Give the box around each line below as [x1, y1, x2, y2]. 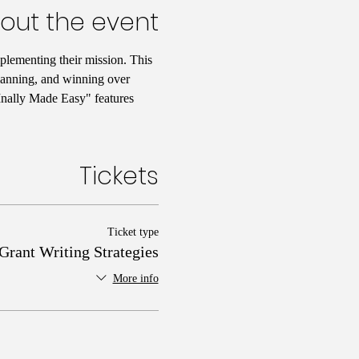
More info [112, 272, 159, 285]
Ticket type [107, 225, 159, 238]
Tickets [79, 159, 159, 193]
